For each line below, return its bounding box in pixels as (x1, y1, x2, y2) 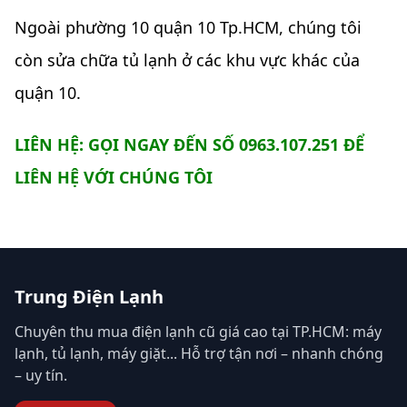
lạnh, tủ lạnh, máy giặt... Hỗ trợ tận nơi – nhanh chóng (15, 342, 383, 363)
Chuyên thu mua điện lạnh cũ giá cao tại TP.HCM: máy (15, 321, 382, 342)
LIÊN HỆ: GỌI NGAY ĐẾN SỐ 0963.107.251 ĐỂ (15, 133, 364, 155)
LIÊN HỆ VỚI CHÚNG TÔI (15, 165, 213, 188)
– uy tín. (15, 364, 67, 385)
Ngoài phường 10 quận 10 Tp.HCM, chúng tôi (15, 16, 362, 39)
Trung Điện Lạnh (15, 283, 164, 309)
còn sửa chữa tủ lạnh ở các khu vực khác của (15, 49, 360, 72)
